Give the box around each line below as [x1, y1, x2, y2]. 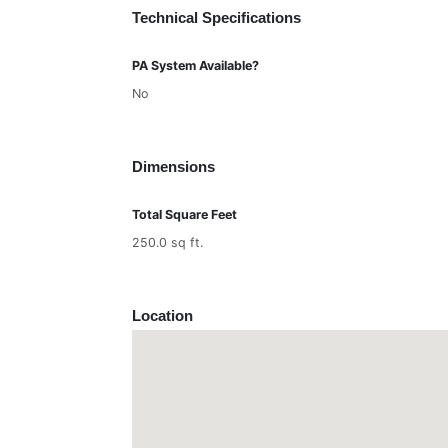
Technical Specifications [132, 9, 301, 26]
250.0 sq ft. [132, 235, 203, 250]
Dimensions [132, 158, 215, 175]
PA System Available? [132, 58, 259, 73]
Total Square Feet [132, 207, 237, 222]
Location [132, 307, 193, 324]
